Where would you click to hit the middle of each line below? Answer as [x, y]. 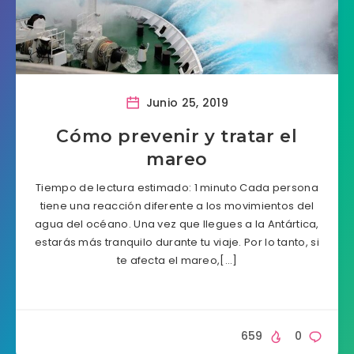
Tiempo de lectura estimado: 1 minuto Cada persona [177, 188]
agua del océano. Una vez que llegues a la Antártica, [177, 224]
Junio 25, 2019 [185, 102]
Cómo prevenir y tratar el [177, 136]
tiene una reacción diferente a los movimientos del [177, 206]
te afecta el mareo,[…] [177, 260]
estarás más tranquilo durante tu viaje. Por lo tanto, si [177, 242]
